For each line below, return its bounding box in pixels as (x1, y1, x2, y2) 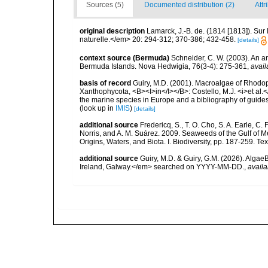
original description (80, 27, 145, 36)
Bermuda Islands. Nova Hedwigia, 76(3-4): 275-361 (80, 62, 247, 71)
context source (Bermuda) (80, 53, 169, 62)
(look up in (80, 103, 115, 112)
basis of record (80, 78, 131, 87)
